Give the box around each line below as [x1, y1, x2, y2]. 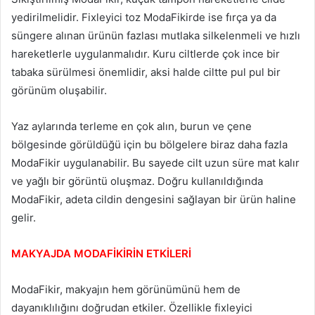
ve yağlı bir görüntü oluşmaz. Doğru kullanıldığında [11, 174, 263, 188]
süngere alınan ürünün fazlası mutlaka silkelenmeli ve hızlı [11, 29, 300, 43]
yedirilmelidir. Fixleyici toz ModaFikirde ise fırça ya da [11, 11, 276, 25]
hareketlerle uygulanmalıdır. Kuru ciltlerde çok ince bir [11, 47, 280, 61]
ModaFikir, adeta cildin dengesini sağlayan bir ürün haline [11, 193, 296, 207]
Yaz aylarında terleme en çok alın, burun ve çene [11, 120, 252, 134]
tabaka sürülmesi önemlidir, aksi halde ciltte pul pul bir [11, 65, 281, 79]
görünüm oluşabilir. [11, 84, 107, 98]
